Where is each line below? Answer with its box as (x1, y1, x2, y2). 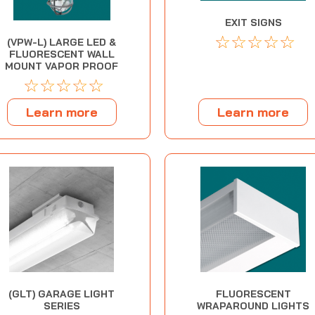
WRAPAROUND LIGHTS (197, 300, 310, 313)
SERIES (43, 300, 80, 313)
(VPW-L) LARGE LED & (7, 36, 117, 49)
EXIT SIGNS (224, 15, 282, 29)
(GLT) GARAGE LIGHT (8, 288, 115, 301)
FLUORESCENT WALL (8, 48, 115, 61)
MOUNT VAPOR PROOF (5, 60, 119, 73)
